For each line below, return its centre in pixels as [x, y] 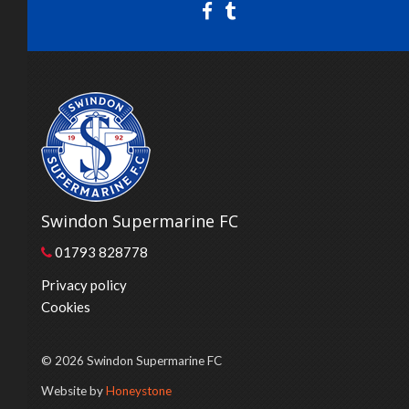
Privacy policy [84, 284]
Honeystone [139, 390]
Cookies [66, 306]
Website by [73, 390]
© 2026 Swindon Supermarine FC [131, 360]
